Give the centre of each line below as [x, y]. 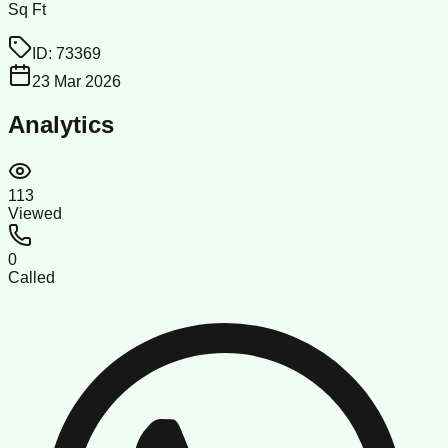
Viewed [35, 213]
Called [31, 277]
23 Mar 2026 [76, 81]
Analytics [61, 124]
